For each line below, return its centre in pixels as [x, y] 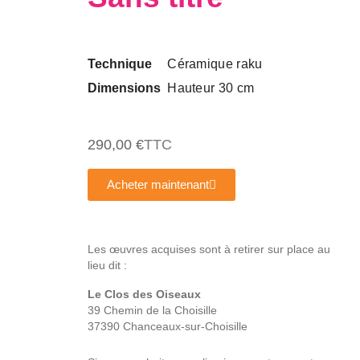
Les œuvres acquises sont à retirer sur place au [209, 250]
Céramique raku [215, 64]
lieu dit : [108, 266]
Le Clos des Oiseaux [145, 295]
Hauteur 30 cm [211, 88]
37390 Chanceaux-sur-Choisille [168, 327]
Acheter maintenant [158, 185]
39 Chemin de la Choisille [153, 311]
